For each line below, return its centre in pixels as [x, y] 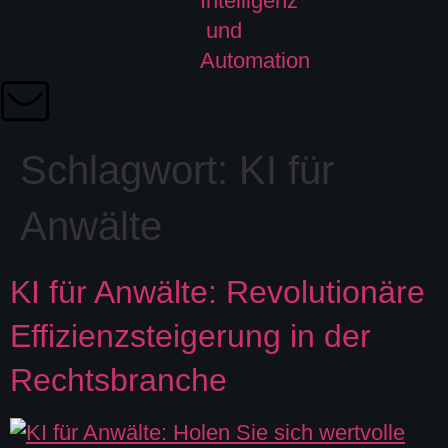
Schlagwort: [129, 170]
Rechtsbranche [118, 380]
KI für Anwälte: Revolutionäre [217, 292]
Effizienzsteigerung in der [190, 336]
